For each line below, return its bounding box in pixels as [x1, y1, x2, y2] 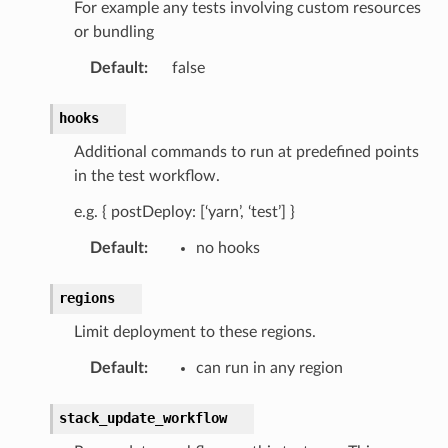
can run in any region [195, 359, 343, 376]
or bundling [73, 23, 154, 40]
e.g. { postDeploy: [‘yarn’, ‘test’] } [73, 203, 295, 220]
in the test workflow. [73, 167, 220, 184]
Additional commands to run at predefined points [73, 143, 419, 160]
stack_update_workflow [58, 409, 227, 426]
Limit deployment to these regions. [73, 323, 316, 340]
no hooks [195, 239, 260, 256]
